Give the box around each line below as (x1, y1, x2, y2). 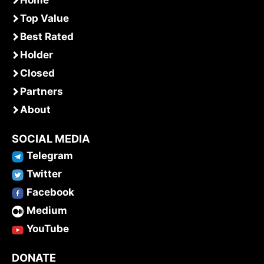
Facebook (27, 186, 74, 199)
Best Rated (20, 31, 74, 43)
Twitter (27, 168, 62, 180)
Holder (20, 49, 53, 61)
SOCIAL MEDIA (12, 132, 90, 146)
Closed (20, 67, 55, 80)
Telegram (27, 150, 73, 162)
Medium (27, 204, 67, 217)
